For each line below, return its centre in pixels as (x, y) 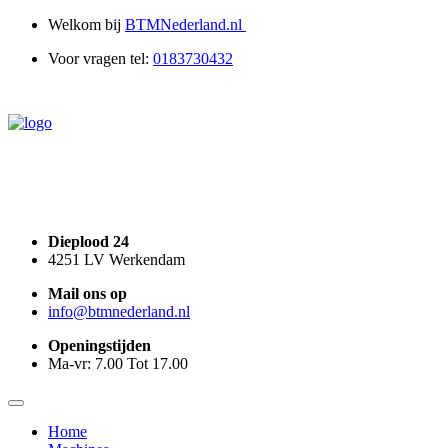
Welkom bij (86, 24)
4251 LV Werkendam (116, 259)
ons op (105, 293)
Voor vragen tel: (100, 58)
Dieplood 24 (88, 241)
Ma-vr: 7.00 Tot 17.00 (118, 363)
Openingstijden (99, 345)
